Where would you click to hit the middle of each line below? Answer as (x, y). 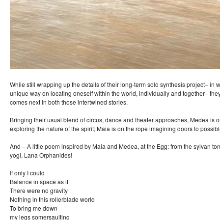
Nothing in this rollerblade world (52, 199)
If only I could (27, 173)
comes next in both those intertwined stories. (69, 102)
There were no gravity (39, 191)
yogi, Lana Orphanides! (41, 155)
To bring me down (34, 208)
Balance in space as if (39, 182)
